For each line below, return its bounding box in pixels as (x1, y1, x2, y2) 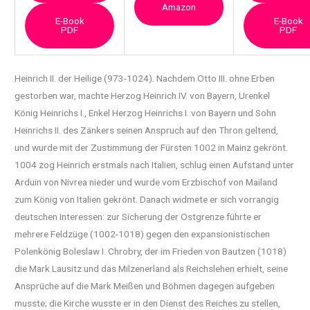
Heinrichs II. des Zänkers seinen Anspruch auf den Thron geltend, (15, 124, 279, 136)
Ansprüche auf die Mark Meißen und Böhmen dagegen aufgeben (15, 280, 275, 291)
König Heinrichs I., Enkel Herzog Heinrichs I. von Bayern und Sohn (15, 107, 277, 118)
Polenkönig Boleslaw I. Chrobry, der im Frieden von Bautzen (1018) (15, 245, 287, 257)
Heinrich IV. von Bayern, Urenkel (143, 89, 271, 101)
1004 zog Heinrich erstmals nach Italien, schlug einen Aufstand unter (15, 158, 295, 170)
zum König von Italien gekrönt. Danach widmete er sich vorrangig (15, 193, 280, 205)
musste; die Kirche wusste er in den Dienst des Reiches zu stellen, (15, 297, 281, 309)
